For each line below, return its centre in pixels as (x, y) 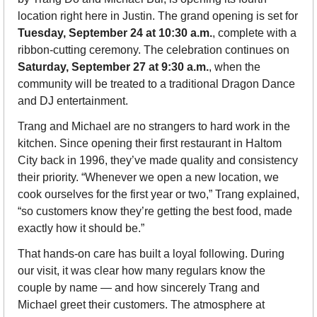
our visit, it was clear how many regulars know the (142, 271)
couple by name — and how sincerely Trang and (139, 288)
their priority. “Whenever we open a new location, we (148, 178)
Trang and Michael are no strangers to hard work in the (154, 127)
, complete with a (254, 33)
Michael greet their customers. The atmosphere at (141, 305)
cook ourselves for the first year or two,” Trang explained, (158, 195)
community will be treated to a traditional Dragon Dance (156, 84)
